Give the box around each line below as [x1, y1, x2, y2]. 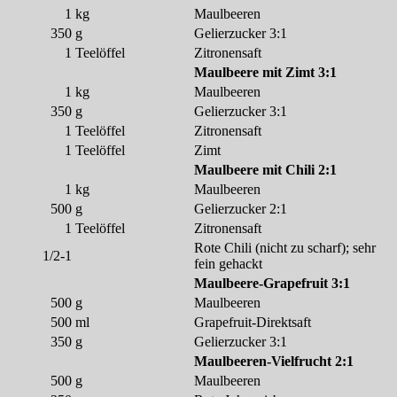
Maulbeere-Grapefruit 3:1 [194, 276, 350, 291]
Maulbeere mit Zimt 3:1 [194, 65, 337, 80]
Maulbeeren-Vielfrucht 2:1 [194, 354, 354, 369]
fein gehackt [194, 256, 262, 271]
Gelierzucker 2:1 [194, 201, 287, 216]
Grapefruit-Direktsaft [194, 315, 311, 330]
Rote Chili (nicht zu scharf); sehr [194, 240, 376, 255]
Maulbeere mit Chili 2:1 [194, 162, 337, 177]
